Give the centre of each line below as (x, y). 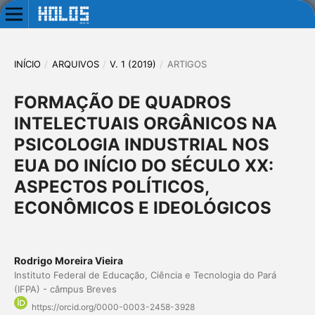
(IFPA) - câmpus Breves (65, 289)
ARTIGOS (187, 64)
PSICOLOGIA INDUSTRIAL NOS (141, 144)
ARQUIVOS (75, 64)
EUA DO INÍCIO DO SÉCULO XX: (143, 165)
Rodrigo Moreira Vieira (68, 260)
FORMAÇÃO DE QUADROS (122, 102)
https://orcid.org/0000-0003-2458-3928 (113, 307)
